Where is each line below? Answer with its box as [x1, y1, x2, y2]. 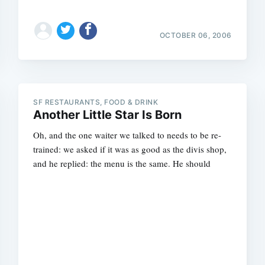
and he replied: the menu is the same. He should [33, 157, 211, 169]
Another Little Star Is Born [33, 107, 182, 122]
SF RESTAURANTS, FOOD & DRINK [33, 97, 159, 106]
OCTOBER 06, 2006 [159, 30, 232, 40]
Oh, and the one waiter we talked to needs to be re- [33, 128, 222, 141]
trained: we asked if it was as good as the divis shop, [33, 143, 227, 155]
